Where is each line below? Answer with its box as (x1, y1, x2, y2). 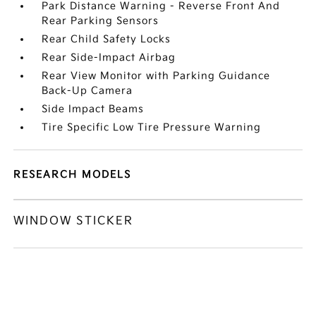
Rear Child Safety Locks (42, 33, 171, 45)
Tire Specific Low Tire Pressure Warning (42, 121, 262, 133)
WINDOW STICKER (13, 214, 134, 228)
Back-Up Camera (42, 85, 133, 97)
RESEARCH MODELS (13, 169, 132, 181)
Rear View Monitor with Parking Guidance (42, 70, 271, 82)
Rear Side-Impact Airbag (42, 51, 176, 63)
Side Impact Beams (42, 103, 145, 115)
